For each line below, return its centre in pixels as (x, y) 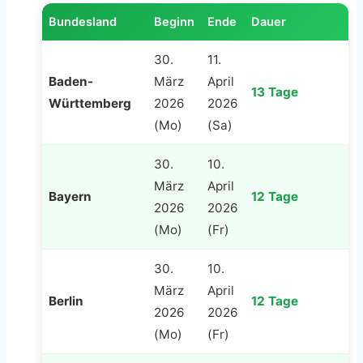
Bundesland (83, 21)
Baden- (71, 81)
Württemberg (90, 103)
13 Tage (275, 92)
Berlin (66, 301)
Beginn (174, 21)
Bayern (70, 196)
